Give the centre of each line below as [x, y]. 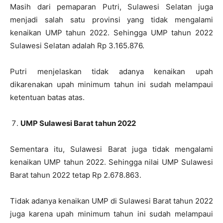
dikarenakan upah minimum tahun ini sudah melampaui [111, 85]
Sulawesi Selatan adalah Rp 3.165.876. [77, 46]
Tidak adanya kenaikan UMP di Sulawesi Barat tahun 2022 [111, 201]
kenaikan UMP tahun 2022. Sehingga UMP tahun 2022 [111, 33]
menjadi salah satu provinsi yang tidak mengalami [111, 20]
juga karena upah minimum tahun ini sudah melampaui [111, 214]
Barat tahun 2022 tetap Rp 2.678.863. [76, 175]
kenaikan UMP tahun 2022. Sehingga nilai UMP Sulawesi [111, 162]
